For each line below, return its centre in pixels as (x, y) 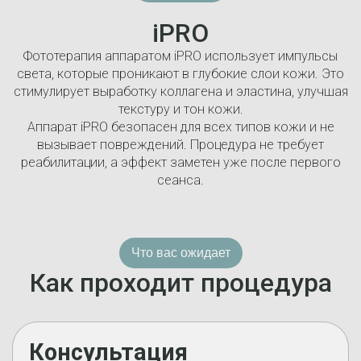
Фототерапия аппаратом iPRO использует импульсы (180, 56)
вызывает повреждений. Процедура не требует (180, 145)
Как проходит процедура (180, 283)
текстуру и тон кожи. (180, 109)
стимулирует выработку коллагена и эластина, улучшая (180, 91)
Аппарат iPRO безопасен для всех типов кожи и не (180, 127)
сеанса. (180, 180)
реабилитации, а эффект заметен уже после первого (180, 162)
